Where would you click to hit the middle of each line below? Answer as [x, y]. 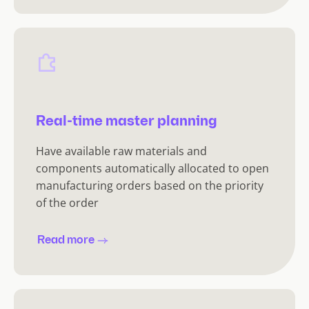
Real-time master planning [127, 122]
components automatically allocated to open [152, 168]
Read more [66, 240]
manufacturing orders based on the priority [150, 185]
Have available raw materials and [121, 151]
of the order [67, 202]
